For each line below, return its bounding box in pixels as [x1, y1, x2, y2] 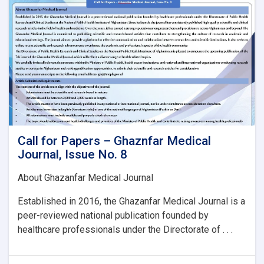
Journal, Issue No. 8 [18, 147, 127, 161]
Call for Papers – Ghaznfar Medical [18, 133, 211, 148]
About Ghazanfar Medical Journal [18, 171, 153, 183]
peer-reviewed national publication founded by [18, 209, 209, 221]
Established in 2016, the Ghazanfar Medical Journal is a [18, 195, 245, 207]
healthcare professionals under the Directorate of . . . [18, 223, 233, 235]
